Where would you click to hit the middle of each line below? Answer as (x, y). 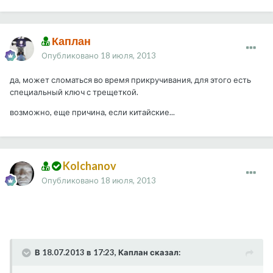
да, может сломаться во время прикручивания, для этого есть (130, 80)
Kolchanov (89, 166)
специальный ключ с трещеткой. (75, 92)
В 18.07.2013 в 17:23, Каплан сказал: (108, 253)
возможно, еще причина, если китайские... (93, 112)
